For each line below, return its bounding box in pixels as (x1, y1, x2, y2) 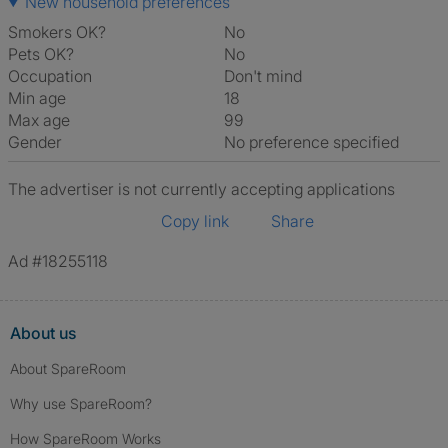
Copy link (161, 211, 229, 231)
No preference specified (236, 132, 399, 152)
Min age (8, 88, 66, 108)
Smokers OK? (8, 22, 106, 42)
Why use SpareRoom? (10, 395, 152, 412)
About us (10, 323, 76, 343)
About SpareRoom (10, 360, 126, 377)
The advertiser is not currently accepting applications (8, 179, 395, 199)
